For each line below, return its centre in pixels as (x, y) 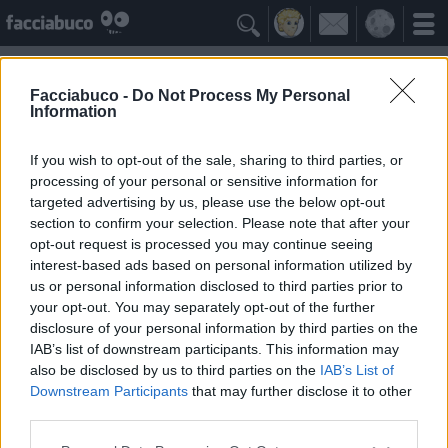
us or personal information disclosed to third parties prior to (216, 285)
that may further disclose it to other (300, 390)
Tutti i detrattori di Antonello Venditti (219, 331)
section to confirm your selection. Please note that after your (220, 222)
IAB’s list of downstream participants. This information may (214, 348)
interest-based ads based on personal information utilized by (221, 264)
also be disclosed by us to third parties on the (175, 369)
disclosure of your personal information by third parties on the (224, 327)
